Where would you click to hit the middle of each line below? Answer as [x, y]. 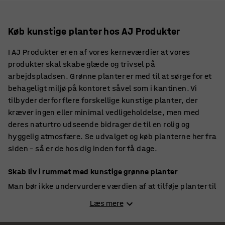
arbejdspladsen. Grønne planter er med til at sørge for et [110, 76]
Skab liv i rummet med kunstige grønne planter [93, 171]
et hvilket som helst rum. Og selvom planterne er [96, 198]
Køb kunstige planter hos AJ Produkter [94, 31]
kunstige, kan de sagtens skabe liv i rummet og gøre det [109, 210]
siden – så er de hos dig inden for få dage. [83, 148]
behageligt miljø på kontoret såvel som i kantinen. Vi [103, 88]
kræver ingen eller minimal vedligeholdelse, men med [104, 112]
